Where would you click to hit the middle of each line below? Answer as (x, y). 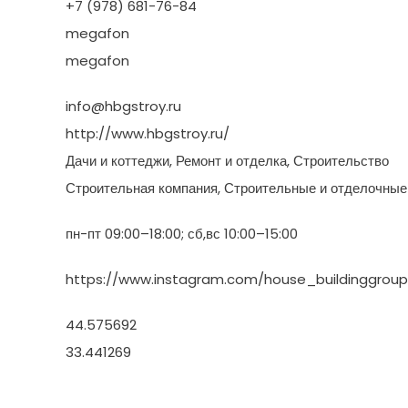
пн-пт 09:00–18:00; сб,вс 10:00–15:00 (182, 234)
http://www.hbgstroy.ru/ (148, 133)
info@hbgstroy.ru (123, 106)
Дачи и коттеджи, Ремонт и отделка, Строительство (227, 161)
